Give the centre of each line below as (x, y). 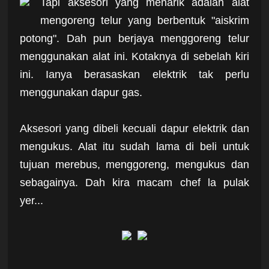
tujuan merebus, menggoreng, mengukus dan (134, 164)
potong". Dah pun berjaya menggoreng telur (134, 38)
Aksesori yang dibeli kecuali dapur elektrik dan (134, 128)
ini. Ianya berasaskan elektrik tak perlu (134, 74)
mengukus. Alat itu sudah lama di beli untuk (134, 146)
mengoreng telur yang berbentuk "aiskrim (145, 20)
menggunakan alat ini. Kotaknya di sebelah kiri (134, 56)
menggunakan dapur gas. (81, 92)
